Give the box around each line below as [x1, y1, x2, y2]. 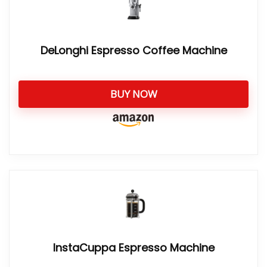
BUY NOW [110, 87, 157, 101]
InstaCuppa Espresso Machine [52, 240, 215, 255]
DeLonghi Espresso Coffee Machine [40, 43, 227, 58]
